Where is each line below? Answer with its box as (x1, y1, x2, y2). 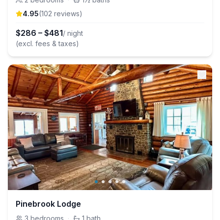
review (52, 9, 76, 18)
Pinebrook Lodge (16, 199, 81, 209)
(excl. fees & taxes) (16, 39, 79, 48)
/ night (63, 29, 83, 37)
